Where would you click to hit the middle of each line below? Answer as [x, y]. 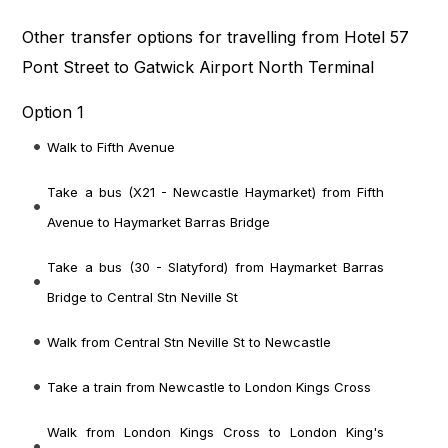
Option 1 [53, 112]
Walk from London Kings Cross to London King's [216, 432]
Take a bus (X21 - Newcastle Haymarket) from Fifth [216, 192]
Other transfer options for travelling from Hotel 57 [216, 37]
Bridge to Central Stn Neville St [143, 297]
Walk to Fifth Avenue [111, 147]
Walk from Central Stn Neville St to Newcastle [189, 342]
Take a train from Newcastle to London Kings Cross [209, 387]
